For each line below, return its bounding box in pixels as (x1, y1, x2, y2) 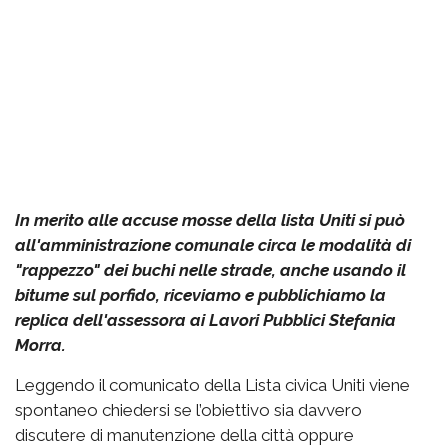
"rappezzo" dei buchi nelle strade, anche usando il (15, 260, 406, 281)
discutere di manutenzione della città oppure (15, 425, 354, 446)
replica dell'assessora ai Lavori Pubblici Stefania (15, 310, 396, 331)
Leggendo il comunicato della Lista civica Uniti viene (15, 375, 410, 396)
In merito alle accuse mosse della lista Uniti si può (15, 210, 405, 231)
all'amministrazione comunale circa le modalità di (15, 235, 411, 256)
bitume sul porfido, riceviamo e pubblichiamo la (15, 285, 386, 306)
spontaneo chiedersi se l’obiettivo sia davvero (15, 400, 362, 421)
